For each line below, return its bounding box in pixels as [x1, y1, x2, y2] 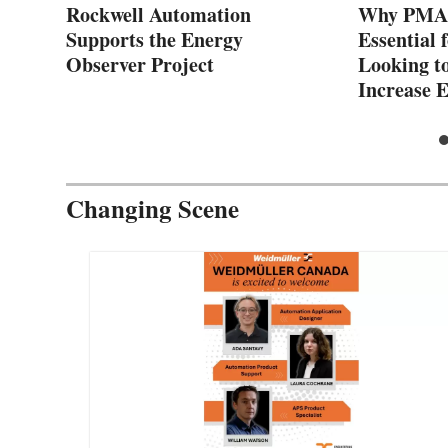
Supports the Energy [66, 24, 243, 54]
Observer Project [66, 49, 214, 79]
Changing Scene [66, 189, 239, 227]
